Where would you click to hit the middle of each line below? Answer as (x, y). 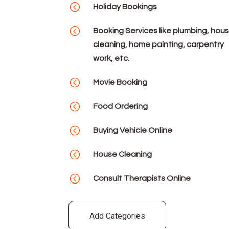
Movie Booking (120, 83)
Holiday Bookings (125, 7)
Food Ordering (120, 107)
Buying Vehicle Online (132, 131)
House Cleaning (122, 155)
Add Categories (118, 216)
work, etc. (111, 59)
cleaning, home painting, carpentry (158, 45)
